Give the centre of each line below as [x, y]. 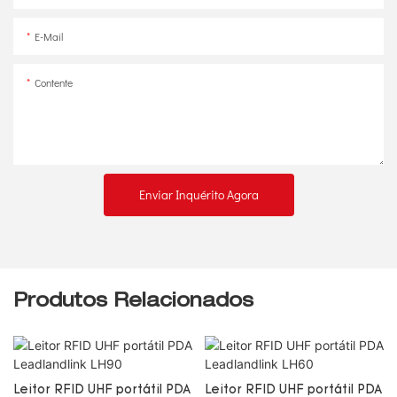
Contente [54, 82]
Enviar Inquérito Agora [198, 194]
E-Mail [49, 36]
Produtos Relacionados [133, 302]
